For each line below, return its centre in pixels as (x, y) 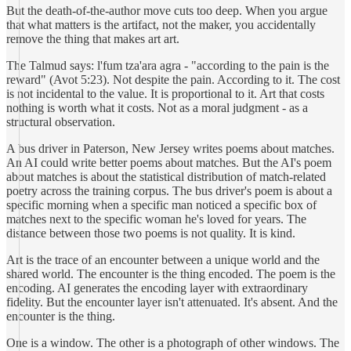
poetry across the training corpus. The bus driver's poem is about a (169, 191)
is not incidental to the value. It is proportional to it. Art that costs (165, 94)
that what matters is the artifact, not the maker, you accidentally (161, 25)
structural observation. (61, 122)
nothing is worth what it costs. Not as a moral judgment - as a (157, 108)
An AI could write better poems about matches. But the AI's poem (169, 163)
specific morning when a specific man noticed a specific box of (161, 205)
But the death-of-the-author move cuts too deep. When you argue (167, 11)
